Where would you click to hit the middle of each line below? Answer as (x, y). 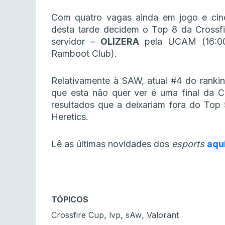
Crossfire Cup (78, 215)
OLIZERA (120, 42)
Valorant (163, 215)
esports (189, 144)
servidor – (76, 42)
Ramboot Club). (84, 54)
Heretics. (70, 117)
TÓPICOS (70, 200)
